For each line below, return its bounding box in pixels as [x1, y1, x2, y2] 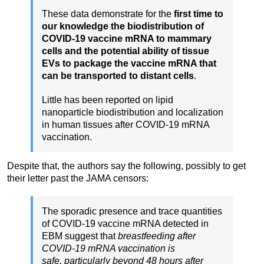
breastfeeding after [118, 230, 196, 241]
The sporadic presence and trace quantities [42, 206, 222, 216]
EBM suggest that [42, 230, 118, 241]
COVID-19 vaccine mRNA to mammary [42, 33, 212, 44]
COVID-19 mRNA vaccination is [42, 243, 175, 253]
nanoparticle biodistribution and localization [42, 107, 223, 117]
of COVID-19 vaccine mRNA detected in [42, 218, 209, 229]
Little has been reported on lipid [42, 94, 173, 105]
